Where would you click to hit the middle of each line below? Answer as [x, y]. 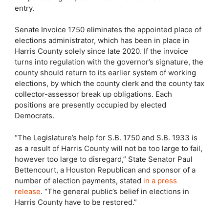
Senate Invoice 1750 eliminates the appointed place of [108, 30]
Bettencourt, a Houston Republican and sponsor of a [105, 170]
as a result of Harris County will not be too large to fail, [109, 148]
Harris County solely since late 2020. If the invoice [101, 51]
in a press [160, 180]
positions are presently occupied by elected [90, 105]
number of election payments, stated [79, 180]
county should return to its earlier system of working [105, 73]
